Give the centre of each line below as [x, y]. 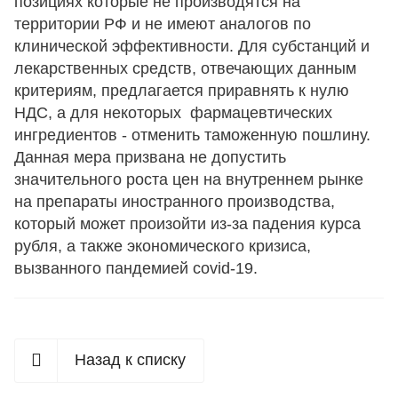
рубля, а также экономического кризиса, [163, 247]
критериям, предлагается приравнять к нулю [182, 91]
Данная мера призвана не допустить [150, 158]
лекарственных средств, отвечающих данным [185, 69]
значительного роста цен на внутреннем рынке [189, 180]
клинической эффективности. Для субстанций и [192, 47]
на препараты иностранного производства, [175, 202]
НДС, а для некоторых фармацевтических [173, 113]
